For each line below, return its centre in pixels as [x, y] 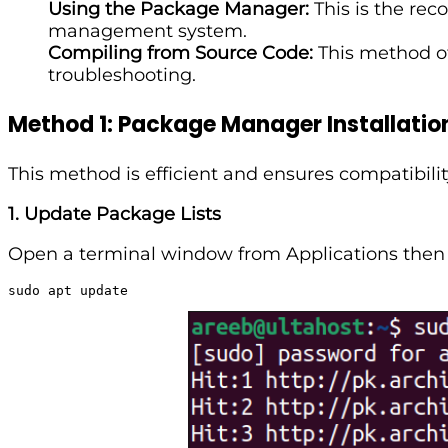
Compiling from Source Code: [180, 52]
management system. [147, 30]
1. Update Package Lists [114, 213]
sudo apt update [68, 290]
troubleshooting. [122, 74]
